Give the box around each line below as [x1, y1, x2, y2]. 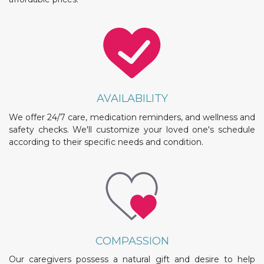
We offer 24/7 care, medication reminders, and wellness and [9, 111, 255, 123]
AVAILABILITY [96, 92, 168, 105]
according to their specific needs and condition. [9, 136, 203, 147]
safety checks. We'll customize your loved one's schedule [9, 124, 255, 135]
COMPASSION [95, 234, 169, 247]
